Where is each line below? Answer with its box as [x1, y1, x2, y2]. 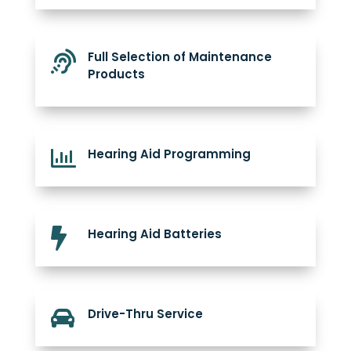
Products [87, 66, 145, 83]
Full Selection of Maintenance [87, 49, 272, 66]
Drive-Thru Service [87, 306, 203, 323]
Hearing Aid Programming [87, 146, 251, 163]
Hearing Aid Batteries [87, 226, 222, 243]
